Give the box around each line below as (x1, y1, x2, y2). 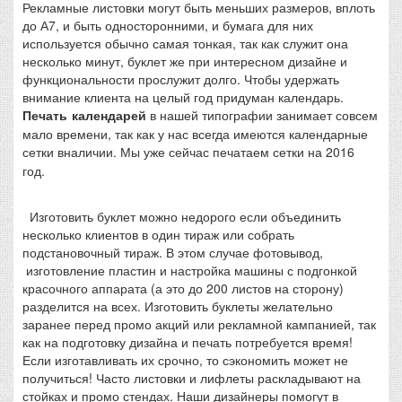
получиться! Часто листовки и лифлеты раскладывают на (22, 369, 361, 387)
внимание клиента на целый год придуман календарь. (22, 88, 344, 106)
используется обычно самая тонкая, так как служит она (22, 34, 348, 52)
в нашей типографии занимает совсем (146, 106, 379, 124)
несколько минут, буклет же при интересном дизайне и (22, 52, 347, 70)
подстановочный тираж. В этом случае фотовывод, (22, 243, 323, 261)
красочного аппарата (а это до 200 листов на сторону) (22, 279, 344, 297)
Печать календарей (22, 106, 147, 124)
